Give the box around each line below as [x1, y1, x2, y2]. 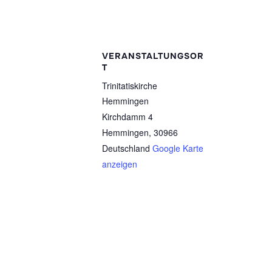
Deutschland [102, 142, 150, 155]
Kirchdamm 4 [102, 110, 153, 123]
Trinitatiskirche [102, 80, 157, 92]
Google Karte [152, 142, 203, 155]
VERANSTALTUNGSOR [102, 50, 204, 62]
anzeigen [102, 158, 137, 171]
